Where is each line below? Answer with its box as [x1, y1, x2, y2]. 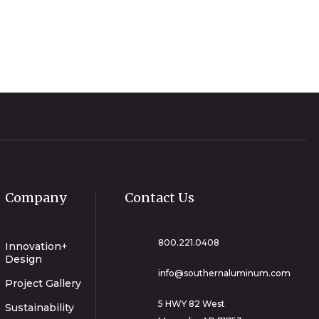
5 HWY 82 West [158, 298, 226, 309]
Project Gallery [4, 276, 81, 290]
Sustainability [4, 300, 74, 314]
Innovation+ [4, 239, 68, 253]
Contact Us [125, 189, 195, 206]
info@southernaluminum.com [158, 267, 291, 278]
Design [4, 252, 42, 266]
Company [4, 189, 66, 206]
